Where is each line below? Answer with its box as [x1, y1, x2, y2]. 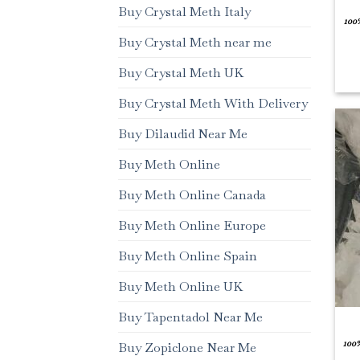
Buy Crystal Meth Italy [118, 3, 251, 21]
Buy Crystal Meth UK [118, 64, 243, 82]
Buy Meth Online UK [118, 278, 243, 296]
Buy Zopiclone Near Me [118, 339, 256, 357]
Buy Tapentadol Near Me [118, 309, 263, 326]
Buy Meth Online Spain [118, 247, 257, 265]
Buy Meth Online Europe [118, 217, 266, 235]
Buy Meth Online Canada [118, 186, 266, 204]
